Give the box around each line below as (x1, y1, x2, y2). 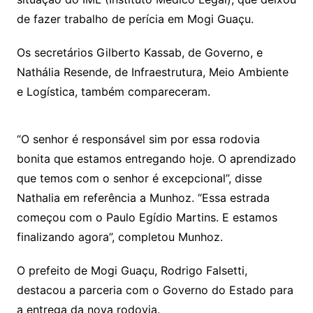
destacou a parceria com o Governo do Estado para (16, 283, 293, 298)
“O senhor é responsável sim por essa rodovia (16, 132, 260, 147)
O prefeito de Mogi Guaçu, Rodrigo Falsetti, (16, 263, 247, 278)
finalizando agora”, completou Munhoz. (16, 230, 223, 245)
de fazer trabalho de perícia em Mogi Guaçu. (16, 12, 254, 27)
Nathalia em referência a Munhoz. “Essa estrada (16, 191, 270, 205)
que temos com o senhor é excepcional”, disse (16, 171, 262, 186)
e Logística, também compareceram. (16, 85, 210, 99)
